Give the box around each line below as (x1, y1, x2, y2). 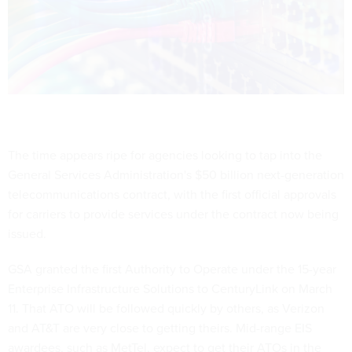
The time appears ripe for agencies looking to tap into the (8, 146, 322, 164)
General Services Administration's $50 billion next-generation (8, 166, 344, 184)
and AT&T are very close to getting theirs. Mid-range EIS (8, 319, 312, 337)
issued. (8, 225, 46, 243)
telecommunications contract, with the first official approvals (8, 185, 336, 203)
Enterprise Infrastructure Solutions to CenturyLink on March (8, 280, 332, 298)
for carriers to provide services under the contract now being (8, 205, 339, 223)
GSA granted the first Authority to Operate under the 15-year (8, 260, 336, 278)
